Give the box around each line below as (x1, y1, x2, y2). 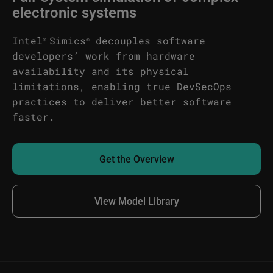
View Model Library (94, 194, 179, 207)
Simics (46, 34, 86, 47)
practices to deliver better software (12, 95, 232, 108)
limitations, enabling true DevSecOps (12, 80, 232, 93)
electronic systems (12, 2, 136, 22)
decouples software (90, 34, 205, 47)
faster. (12, 110, 55, 123)
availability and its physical (12, 65, 189, 77)
